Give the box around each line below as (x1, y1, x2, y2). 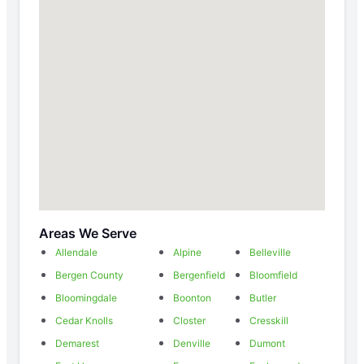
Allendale (55, 246, 97, 259)
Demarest (55, 337, 99, 350)
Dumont (249, 337, 286, 350)
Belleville (249, 246, 292, 259)
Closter (172, 314, 206, 327)
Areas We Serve (39, 225, 136, 242)
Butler (249, 292, 277, 305)
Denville (172, 337, 210, 350)
